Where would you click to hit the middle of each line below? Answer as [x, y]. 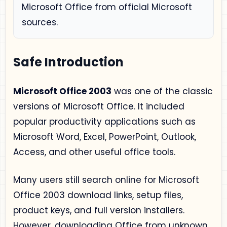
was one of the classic [162, 91]
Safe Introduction [68, 62]
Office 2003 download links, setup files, [98, 195]
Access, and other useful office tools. [94, 152]
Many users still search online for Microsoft [106, 180]
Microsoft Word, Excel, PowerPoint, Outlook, [105, 137]
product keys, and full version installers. [99, 210]
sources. [40, 22]
